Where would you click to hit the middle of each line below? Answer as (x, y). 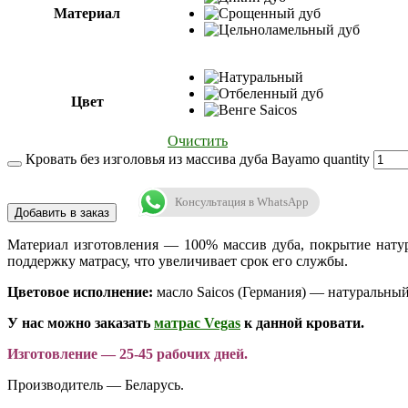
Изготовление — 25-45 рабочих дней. (127, 354)
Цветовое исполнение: (82, 292)
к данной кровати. (304, 323)
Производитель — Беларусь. (96, 385)
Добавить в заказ (62, 213)
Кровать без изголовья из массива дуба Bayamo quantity (198, 159)
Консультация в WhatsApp (242, 202)
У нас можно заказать (81, 323)
